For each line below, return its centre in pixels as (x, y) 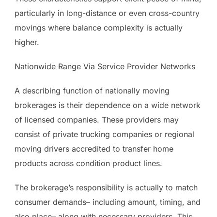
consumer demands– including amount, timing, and (108, 202)
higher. (27, 42)
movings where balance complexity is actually (99, 27)
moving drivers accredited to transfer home (94, 148)
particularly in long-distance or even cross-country (107, 13)
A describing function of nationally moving (92, 90)
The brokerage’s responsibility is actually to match (106, 187)
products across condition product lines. (88, 163)
